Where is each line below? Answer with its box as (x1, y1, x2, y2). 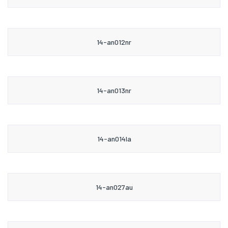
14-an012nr (97, 37, 131, 46)
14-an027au (95, 182, 133, 191)
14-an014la (97, 134, 131, 143)
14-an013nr (97, 85, 131, 95)
